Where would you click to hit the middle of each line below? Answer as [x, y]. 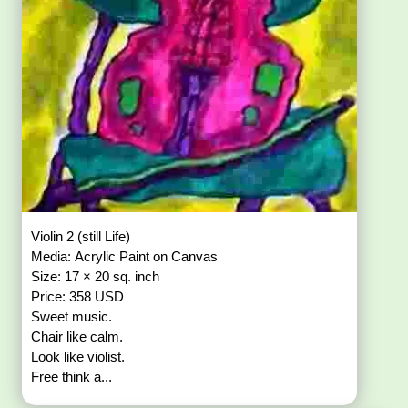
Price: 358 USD [78, 297]
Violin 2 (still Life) [81, 237]
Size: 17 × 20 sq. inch [96, 277]
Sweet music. [72, 317]
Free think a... [72, 377]
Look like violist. [78, 357]
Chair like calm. [77, 337]
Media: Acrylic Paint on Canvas [125, 257]
